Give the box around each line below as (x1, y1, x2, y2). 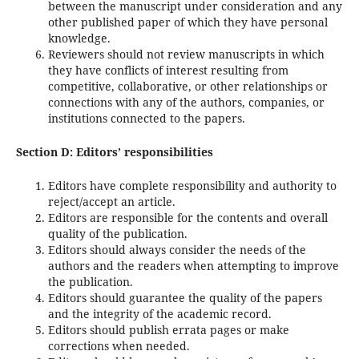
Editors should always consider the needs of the (47, 241, 306, 257)
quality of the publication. (47, 225, 188, 241)
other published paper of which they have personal (47, 14, 328, 30)
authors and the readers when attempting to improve (47, 257, 339, 273)
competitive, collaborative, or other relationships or (47, 78, 328, 94)
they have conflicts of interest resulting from (47, 62, 288, 78)
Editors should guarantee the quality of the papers (47, 289, 322, 305)
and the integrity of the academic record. (47, 305, 272, 321)
